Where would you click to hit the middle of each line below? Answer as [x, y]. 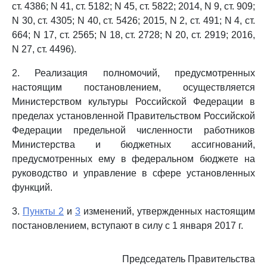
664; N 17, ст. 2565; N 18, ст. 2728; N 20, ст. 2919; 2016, [133, 35]
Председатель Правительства [189, 259]
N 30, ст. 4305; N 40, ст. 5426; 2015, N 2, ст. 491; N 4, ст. [133, 21]
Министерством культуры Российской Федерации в [133, 102]
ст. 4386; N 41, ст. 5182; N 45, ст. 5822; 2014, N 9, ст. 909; [133, 6]
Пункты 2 [43, 211]
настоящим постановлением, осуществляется [133, 87]
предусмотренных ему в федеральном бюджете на [133, 159]
